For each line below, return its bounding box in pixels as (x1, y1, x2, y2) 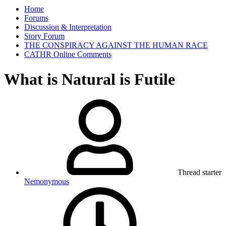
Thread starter (178, 168, 221, 177)
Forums (24, 14, 48, 23)
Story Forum (24, 32, 65, 41)
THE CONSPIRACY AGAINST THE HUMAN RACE (24, 41, 208, 50)
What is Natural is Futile (4, 70, 175, 88)
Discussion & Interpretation (24, 23, 111, 32)
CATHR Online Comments (24, 50, 111, 59)
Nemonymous (24, 177, 69, 186)
